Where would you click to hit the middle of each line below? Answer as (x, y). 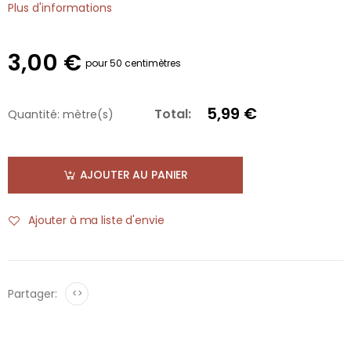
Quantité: (34, 114)
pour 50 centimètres (133, 63)
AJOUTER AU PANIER (134, 175)
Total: (173, 114)
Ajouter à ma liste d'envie (96, 221)
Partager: (33, 293)
